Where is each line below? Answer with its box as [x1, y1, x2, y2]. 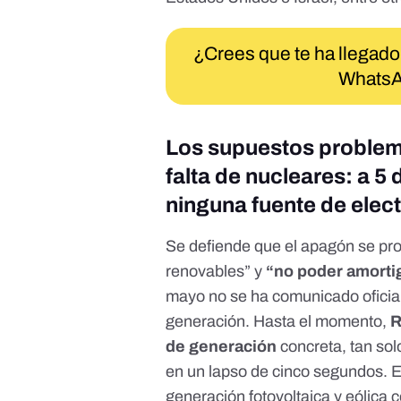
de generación [166, 337, 277, 356]
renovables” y [166, 262, 263, 281]
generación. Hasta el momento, [166, 312, 391, 331]
